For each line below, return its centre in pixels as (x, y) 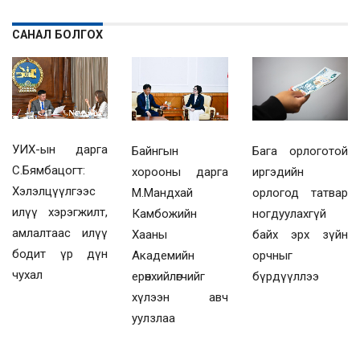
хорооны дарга (180, 172)
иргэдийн (278, 172)
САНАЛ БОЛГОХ (57, 35)
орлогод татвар (300, 193)
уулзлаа (154, 319)
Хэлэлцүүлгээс (54, 191)
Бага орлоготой (300, 151)
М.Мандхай (163, 193)
